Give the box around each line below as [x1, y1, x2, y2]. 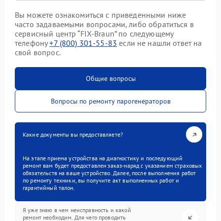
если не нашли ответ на [117, 38, 202, 48]
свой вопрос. [15, 47, 61, 57]
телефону [15, 38, 50, 48]
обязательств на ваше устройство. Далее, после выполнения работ [23, 169, 196, 177]
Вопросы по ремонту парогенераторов [50, 97, 171, 106]
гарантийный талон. [23, 184, 75, 191]
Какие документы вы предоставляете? [23, 131, 123, 138]
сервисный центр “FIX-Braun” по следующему [15, 29, 174, 38]
